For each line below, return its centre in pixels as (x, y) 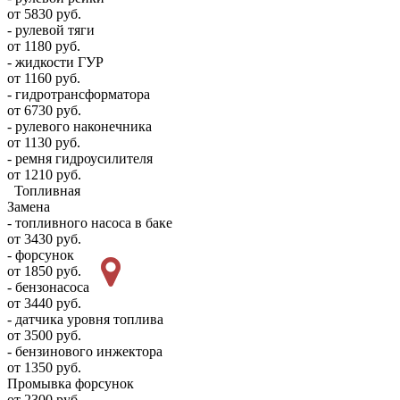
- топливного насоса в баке (90, 223)
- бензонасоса (48, 287)
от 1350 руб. (44, 367)
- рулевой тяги (51, 30)
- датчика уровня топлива (85, 319)
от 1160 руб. (44, 78)
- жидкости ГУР (55, 62)
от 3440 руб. (44, 303)
